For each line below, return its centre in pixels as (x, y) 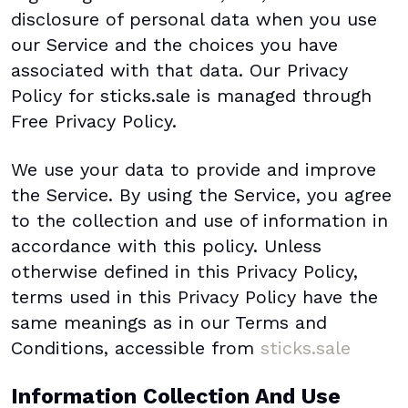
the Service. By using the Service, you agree (201, 195)
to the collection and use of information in (199, 220)
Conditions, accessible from (136, 348)
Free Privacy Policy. (94, 121)
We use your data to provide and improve (194, 169)
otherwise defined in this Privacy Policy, (184, 271)
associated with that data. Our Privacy (179, 70)
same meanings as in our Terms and (169, 322)
